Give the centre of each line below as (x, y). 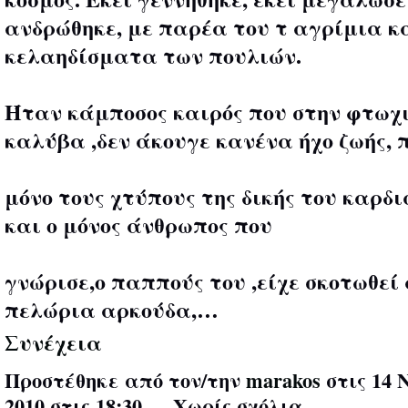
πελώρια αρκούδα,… (112, 309)
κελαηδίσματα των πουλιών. (153, 55)
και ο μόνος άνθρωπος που (138, 224)
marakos (283, 380)
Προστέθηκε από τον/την (125, 380)
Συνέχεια (53, 342)
